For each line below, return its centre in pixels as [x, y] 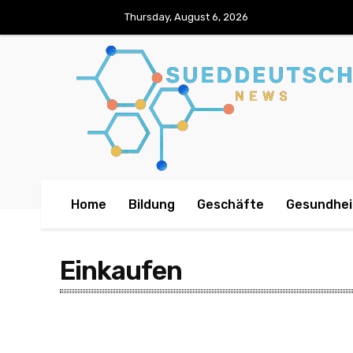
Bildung [152, 204]
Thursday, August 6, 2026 [186, 17]
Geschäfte [230, 204]
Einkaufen [121, 271]
